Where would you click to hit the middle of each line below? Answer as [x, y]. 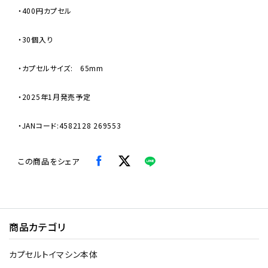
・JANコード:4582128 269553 [70, 125]
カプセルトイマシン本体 [54, 254]
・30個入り [36, 39]
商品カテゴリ [37, 226]
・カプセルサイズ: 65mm [61, 68]
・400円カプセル [45, 10]
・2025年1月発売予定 [54, 96]
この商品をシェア [49, 161]
